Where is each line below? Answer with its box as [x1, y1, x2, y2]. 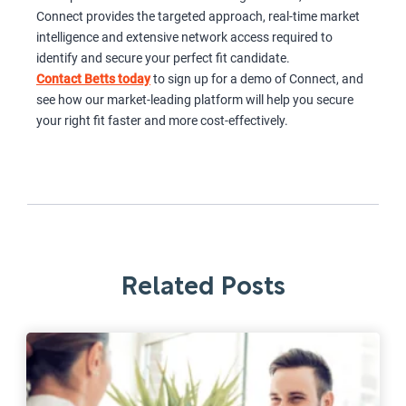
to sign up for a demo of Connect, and [150, 72, 363, 87]
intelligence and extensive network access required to [36, 30, 333, 45]
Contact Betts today [36, 72, 150, 87]
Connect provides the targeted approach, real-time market [36, 9, 360, 24]
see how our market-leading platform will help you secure [36, 92, 353, 108]
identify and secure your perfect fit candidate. [36, 51, 290, 66]
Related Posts [121, 276, 285, 301]
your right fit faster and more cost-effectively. [36, 113, 288, 129]
